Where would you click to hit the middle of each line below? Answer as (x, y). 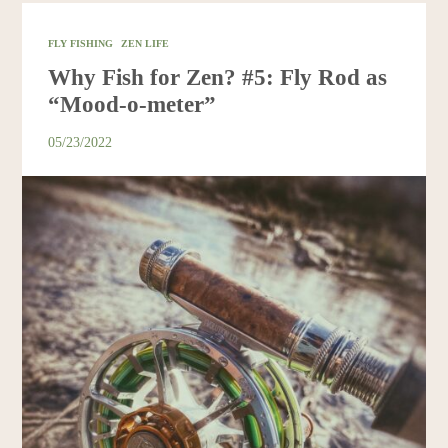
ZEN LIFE (145, 44)
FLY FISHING (81, 44)
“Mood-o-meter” (132, 104)
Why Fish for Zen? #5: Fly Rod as (218, 77)
